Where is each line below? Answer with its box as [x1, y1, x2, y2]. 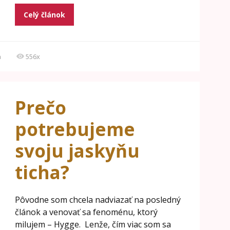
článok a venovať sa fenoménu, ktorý [14, 206, 158, 218]
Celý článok [23, 10, 65, 20]
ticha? [14, 160, 69, 184]
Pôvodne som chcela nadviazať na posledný [14, 194, 181, 205]
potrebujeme [14, 117, 135, 141]
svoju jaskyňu [14, 139, 140, 163]
